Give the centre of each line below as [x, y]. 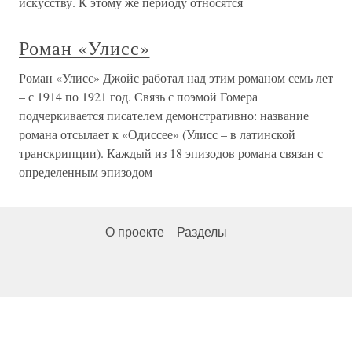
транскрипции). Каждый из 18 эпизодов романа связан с [171, 152]
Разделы [202, 232]
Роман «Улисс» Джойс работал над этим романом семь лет [176, 77]
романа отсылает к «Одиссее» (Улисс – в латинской [157, 134]
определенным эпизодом [86, 171]
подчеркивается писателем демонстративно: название [164, 115]
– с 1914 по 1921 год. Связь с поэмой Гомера [138, 96]
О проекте [135, 232]
